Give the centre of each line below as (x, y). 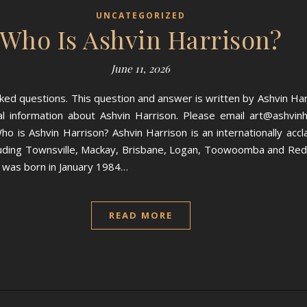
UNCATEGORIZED (140, 15)
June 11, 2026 (140, 69)
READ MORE (140, 215)
